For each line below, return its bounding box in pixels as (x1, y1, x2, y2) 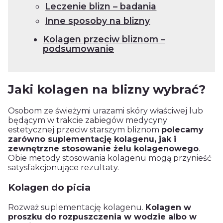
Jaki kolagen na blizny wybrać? (8, 82, 206, 97)
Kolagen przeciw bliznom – (43, 34, 165, 45)
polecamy (161, 125, 204, 135)
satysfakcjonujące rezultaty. (8, 163, 119, 173)
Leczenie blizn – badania (45, 1, 157, 12)
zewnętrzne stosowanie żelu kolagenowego (8, 144, 199, 154)
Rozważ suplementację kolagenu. (8, 202, 145, 212)
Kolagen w (145, 202, 191, 212)
